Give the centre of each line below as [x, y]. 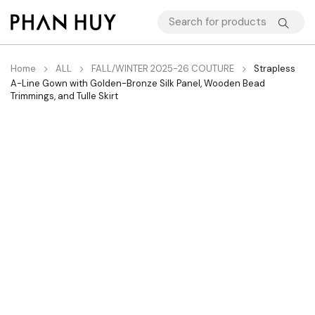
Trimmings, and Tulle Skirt [64, 96]
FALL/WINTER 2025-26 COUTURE [163, 69]
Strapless [275, 69]
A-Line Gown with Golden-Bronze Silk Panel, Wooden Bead [138, 83]
